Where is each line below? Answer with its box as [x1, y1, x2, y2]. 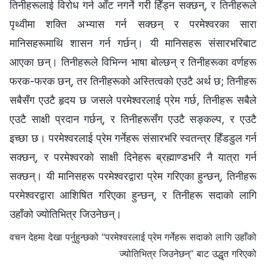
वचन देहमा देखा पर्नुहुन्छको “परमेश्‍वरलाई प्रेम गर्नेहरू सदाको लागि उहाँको [9, 230, 256, 243]
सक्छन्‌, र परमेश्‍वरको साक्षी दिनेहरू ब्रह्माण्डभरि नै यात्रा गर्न [9, 150, 256, 163]
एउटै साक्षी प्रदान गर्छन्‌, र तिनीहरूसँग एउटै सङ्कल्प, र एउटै [9, 112, 256, 125]
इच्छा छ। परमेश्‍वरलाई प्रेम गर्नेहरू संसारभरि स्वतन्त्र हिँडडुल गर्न [9, 131, 256, 144]
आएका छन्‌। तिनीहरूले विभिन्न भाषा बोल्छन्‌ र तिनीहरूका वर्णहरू [9, 55, 256, 68]
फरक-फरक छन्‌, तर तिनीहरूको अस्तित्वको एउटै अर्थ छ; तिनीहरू [9, 74, 256, 87]
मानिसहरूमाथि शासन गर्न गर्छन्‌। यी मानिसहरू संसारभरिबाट [9, 36, 256, 49]
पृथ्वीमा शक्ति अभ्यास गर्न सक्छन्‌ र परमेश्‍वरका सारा [9, 17, 256, 30]
